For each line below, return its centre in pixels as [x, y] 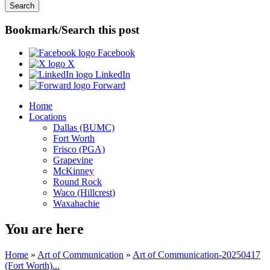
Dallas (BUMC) [84, 128]
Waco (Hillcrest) [84, 193]
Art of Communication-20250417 [196, 255]
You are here [44, 229]
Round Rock [77, 182]
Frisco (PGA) [79, 149]
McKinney [74, 171]
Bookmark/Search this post [72, 30]
